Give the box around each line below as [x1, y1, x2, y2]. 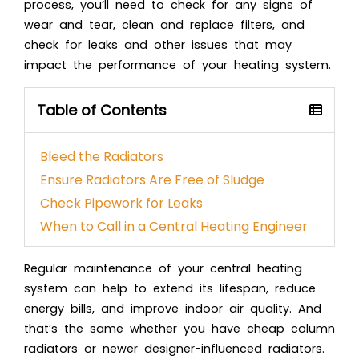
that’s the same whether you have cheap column [24, 320, 335, 337]
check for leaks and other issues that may [24, 36, 292, 53]
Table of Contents [37, 99, 167, 120]
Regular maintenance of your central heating [24, 260, 302, 276]
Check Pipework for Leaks [40, 193, 203, 212]
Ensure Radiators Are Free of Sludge [40, 170, 264, 189]
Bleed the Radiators [40, 147, 163, 166]
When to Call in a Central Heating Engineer [40, 216, 308, 236]
